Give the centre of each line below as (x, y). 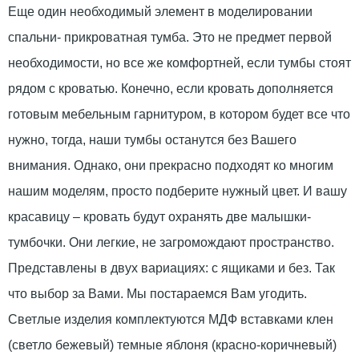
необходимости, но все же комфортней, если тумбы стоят (179, 63)
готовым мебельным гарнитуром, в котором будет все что (179, 114)
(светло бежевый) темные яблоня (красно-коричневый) (172, 345)
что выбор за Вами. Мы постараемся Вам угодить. (157, 293)
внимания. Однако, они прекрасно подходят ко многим (171, 165)
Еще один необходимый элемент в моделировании (160, 11)
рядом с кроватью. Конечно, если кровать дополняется (171, 88)
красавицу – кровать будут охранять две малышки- (159, 216)
